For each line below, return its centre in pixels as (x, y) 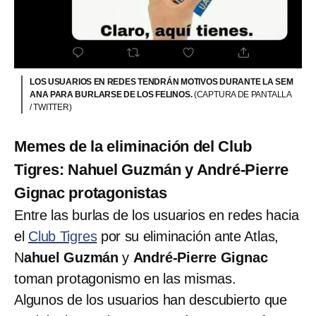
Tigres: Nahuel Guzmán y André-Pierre (152, 169)
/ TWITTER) (51, 107)
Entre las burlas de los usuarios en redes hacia (157, 215)
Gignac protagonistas (91, 193)
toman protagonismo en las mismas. (125, 278)
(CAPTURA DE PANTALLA (243, 94)
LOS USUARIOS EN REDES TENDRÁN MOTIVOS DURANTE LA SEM (162, 81)
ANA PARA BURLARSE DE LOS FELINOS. (112, 94)
